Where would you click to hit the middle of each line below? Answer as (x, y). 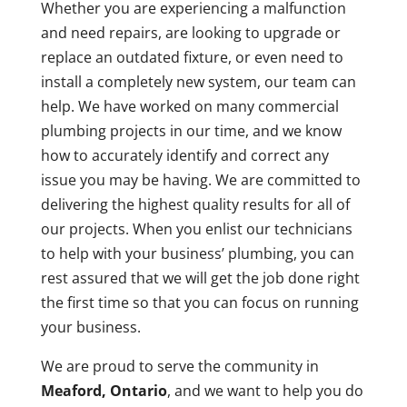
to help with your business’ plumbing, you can (197, 254)
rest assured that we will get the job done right (200, 278)
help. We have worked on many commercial (189, 107)
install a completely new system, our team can (198, 82)
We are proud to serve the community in (179, 367)
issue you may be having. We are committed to (200, 180)
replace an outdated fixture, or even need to (192, 58)
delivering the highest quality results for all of (195, 205)
